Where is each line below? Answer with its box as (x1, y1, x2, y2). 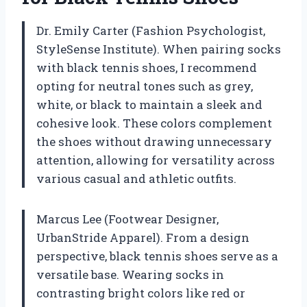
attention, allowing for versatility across (36, 151, 275, 168)
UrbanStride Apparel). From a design (36, 229, 249, 245)
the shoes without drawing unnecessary (36, 133, 272, 149)
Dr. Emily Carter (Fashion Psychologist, (36, 22, 265, 38)
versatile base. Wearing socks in (36, 266, 224, 282)
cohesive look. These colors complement (36, 114, 272, 131)
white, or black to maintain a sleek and (36, 96, 262, 112)
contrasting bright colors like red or (36, 284, 245, 301)
